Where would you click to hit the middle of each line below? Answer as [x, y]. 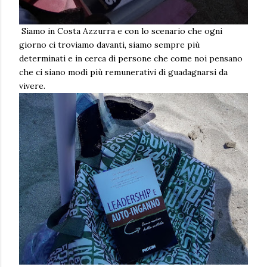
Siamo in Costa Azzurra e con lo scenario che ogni [121, 31]
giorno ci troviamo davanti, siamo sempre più [109, 45]
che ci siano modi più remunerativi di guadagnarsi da [123, 72]
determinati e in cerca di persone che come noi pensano [131, 58]
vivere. [32, 86]
